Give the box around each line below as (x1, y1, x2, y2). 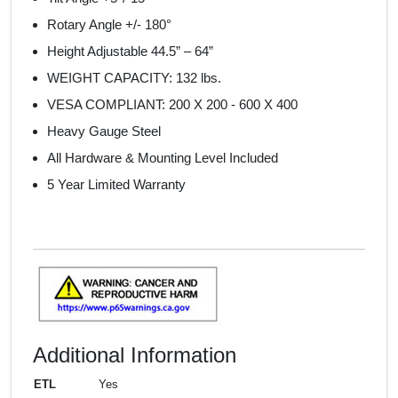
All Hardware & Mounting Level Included (47, 149, 278, 165)
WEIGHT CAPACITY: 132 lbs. (47, 69, 221, 85)
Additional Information (33, 342, 236, 367)
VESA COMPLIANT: (47, 96, 169, 112)
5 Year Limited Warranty (47, 176, 186, 192)
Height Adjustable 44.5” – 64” (47, 43, 213, 59)
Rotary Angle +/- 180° (47, 16, 171, 32)
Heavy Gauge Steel (47, 123, 161, 139)
